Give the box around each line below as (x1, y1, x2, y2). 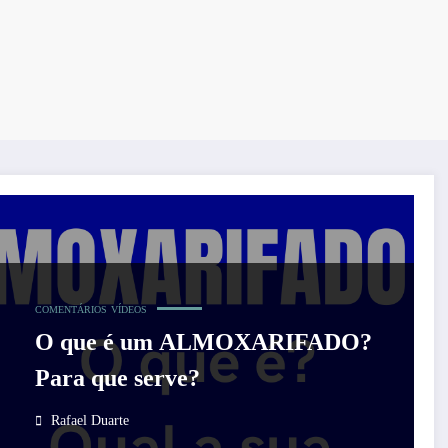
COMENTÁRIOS (34, 304, 107, 316)
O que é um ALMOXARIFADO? (34, 329, 372, 356)
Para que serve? (34, 365, 200, 392)
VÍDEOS (110, 304, 147, 316)
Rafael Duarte (50, 413, 129, 429)
